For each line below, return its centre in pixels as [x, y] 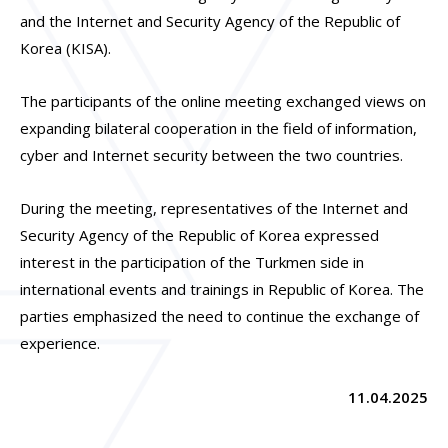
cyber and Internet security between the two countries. [211, 155]
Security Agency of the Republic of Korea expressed [199, 235]
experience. [60, 343]
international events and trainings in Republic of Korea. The [222, 289]
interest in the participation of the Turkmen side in [192, 262]
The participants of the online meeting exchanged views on [223, 101]
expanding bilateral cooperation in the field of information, [218, 128]
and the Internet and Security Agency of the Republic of [210, 20]
